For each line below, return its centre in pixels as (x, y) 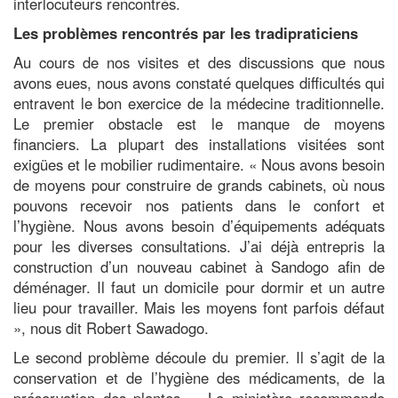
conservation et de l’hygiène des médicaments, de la (199, 377)
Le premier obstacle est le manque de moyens (199, 123)
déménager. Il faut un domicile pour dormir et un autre (199, 287)
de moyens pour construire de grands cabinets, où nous (199, 184)
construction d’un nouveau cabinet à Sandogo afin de (199, 266)
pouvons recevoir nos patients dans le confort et (199, 205)
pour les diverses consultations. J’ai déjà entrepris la (199, 246)
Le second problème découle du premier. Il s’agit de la (199, 357)
